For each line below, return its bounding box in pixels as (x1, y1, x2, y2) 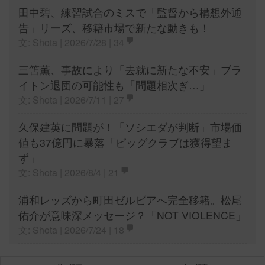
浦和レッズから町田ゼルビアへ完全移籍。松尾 (18, 192, 242, 208)
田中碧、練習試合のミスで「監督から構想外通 (18, 5, 242, 20)
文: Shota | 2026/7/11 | (18, 93, 114, 107)
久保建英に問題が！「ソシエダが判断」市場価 (18, 119, 242, 135)
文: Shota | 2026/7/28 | (18, 35, 114, 50)
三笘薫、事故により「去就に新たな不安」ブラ (18, 62, 242, 77)
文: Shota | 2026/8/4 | (18, 166, 108, 180)
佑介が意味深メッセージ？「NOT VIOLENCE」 (18, 208, 246, 223)
